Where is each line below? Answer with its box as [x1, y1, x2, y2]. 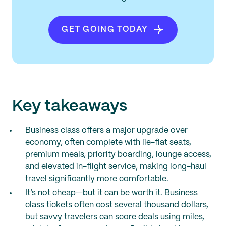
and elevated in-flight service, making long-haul [25, 163, 206, 171]
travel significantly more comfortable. [25, 175, 168, 183]
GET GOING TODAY [62, 26, 148, 33]
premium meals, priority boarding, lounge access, [25, 151, 211, 158]
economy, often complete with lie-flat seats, [25, 139, 191, 146]
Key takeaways [12, 99, 127, 114]
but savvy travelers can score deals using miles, [25, 213, 204, 221]
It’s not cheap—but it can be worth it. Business [25, 189, 198, 197]
